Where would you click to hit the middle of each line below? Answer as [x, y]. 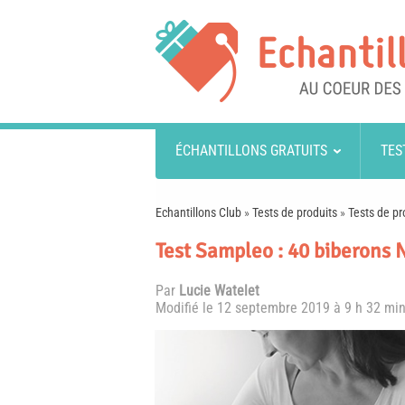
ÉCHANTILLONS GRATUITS [251, 151]
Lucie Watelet [219, 291]
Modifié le [186, 308]
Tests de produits [295, 212]
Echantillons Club [198, 212]
